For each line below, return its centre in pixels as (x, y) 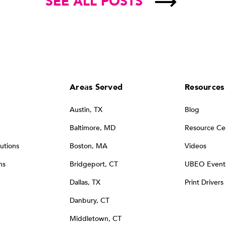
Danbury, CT (90, 200)
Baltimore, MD (93, 128)
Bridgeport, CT (94, 164)
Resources (205, 87)
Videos (195, 146)
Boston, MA (89, 146)
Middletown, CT (96, 218)
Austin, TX (86, 109)
